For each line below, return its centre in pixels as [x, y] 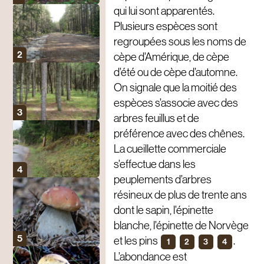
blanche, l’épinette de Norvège [181, 226]
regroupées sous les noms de [180, 42]
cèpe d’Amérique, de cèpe [171, 57]
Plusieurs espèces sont [165, 27]
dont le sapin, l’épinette [163, 210]
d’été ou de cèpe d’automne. [175, 72]
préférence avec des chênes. [179, 134]
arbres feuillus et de [156, 118]
